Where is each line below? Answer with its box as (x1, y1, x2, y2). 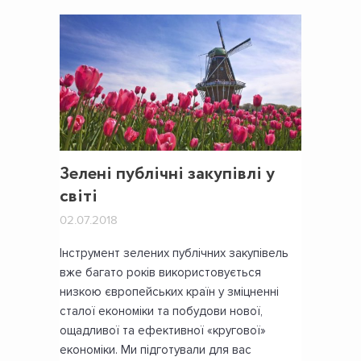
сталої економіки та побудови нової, (60, 304, 263, 319)
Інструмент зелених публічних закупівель (60, 246, 288, 261)
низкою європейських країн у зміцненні (60, 284, 279, 300)
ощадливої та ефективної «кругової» (60, 323, 266, 338)
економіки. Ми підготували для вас (60, 342, 251, 358)
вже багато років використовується (60, 265, 261, 280)
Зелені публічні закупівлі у (60, 161, 275, 188)
